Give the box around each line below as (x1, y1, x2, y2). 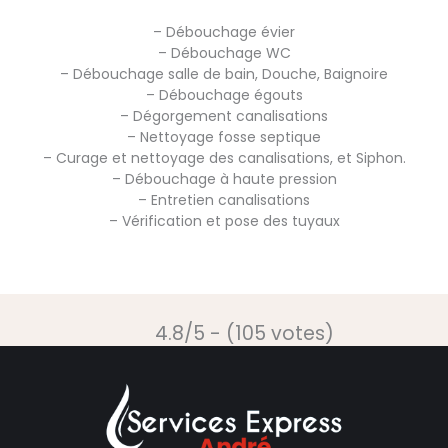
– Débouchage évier (153, 21, 295, 42)
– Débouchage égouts (145, 84, 303, 105)
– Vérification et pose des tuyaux (108, 210, 340, 231)
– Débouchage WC (157, 42, 291, 63)
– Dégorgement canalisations (120, 105, 328, 126)
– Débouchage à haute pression (111, 168, 337, 189)
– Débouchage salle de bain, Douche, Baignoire (60, 63, 388, 84)
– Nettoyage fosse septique (127, 126, 321, 147)
